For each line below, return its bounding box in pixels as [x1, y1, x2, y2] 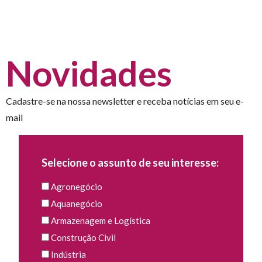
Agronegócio [50, 181, 102, 192]
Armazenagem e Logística [50, 215, 150, 226]
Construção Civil [50, 232, 116, 243]
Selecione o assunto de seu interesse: [41, 156, 219, 170]
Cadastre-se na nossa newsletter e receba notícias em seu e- [6, 95, 244, 106]
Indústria [50, 249, 86, 260]
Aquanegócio [50, 198, 102, 209]
